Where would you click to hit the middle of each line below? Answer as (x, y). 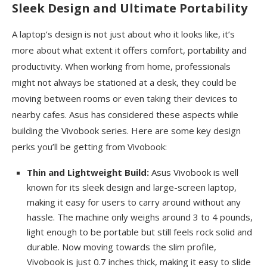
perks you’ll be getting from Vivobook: (89, 147)
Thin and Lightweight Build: (89, 173)
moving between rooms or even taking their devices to (125, 99)
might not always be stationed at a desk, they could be (124, 83)
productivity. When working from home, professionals (121, 66)
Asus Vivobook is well (195, 173)
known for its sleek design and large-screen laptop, (132, 187)
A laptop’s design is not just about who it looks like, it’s (123, 34)
